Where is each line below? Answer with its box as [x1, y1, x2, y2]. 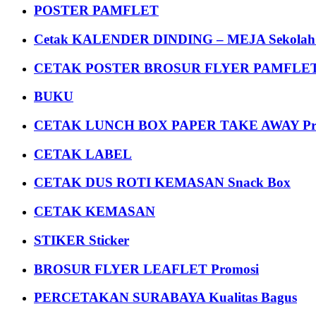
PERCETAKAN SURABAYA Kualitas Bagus [34, 290, 297, 305]
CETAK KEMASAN [34, 204, 155, 219]
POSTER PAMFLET [34, 3, 159, 18]
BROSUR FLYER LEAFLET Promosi [34, 261, 259, 276]
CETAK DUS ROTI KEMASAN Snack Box [34, 175, 291, 190]
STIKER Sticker [34, 232, 129, 248]
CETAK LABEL [34, 146, 132, 162]
